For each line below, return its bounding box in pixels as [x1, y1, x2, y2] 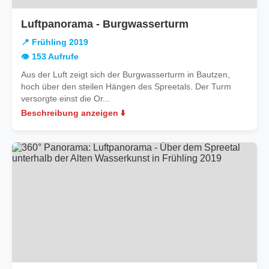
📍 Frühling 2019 [21, 37, 88, 47]
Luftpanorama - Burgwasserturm [21, 17, 189, 30]
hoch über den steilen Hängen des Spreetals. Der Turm [21, 81, 231, 91]
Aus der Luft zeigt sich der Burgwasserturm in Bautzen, [21, 69, 230, 79]
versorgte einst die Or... [21, 93, 110, 103]
